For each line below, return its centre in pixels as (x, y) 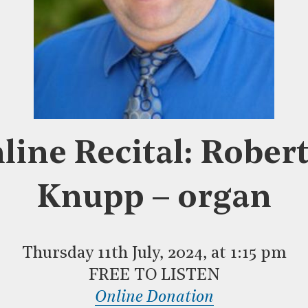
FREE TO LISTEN (154, 276)
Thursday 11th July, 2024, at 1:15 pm (154, 254)
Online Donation (154, 298)
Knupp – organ (154, 199)
